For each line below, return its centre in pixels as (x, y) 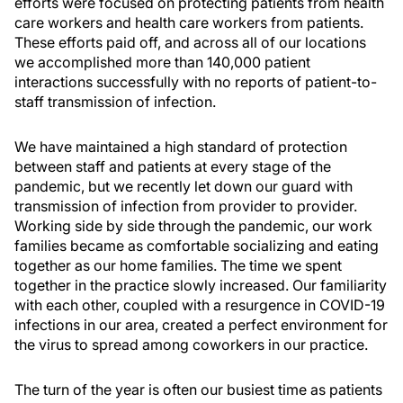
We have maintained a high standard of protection (181, 147)
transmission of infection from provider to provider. (186, 206)
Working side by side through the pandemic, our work (193, 226)
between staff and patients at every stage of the (173, 166)
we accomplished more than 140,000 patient (162, 62)
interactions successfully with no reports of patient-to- (196, 82)
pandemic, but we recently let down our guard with (184, 186)
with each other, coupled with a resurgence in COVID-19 (200, 305)
